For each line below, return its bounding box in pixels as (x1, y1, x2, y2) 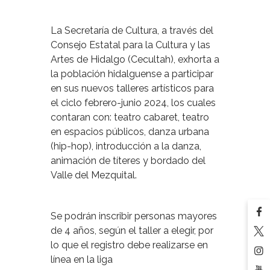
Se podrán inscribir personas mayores (51, 210, 217, 222)
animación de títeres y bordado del (51, 154, 206, 166)
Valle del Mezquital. (51, 169, 137, 181)
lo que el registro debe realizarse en (51, 239, 208, 251)
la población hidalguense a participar (51, 67, 213, 80)
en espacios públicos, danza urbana (51, 125, 209, 137)
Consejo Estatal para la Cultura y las (51, 39, 210, 51)
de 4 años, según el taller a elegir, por (51, 224, 213, 236)
